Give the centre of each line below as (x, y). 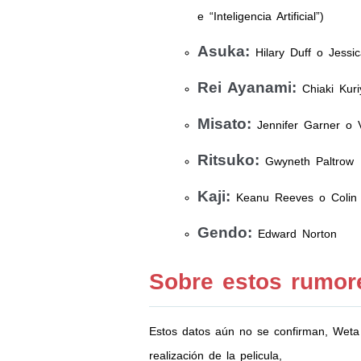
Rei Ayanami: (247, 87)
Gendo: (224, 232)
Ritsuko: (228, 160)
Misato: (224, 124)
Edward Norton (294, 234)
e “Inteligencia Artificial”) (260, 16)
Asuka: (223, 51)
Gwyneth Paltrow (306, 161)
